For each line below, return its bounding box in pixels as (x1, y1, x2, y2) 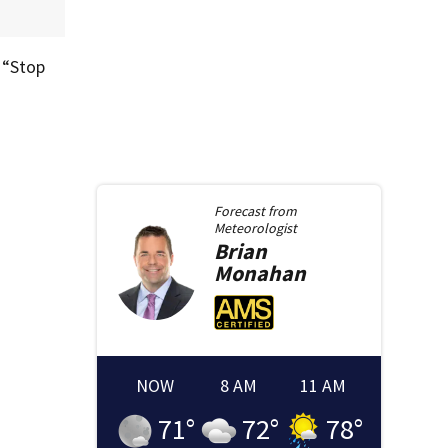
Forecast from (213, 202, 297, 221)
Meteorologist (213, 219, 297, 238)
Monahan (213, 259, 306, 288)
